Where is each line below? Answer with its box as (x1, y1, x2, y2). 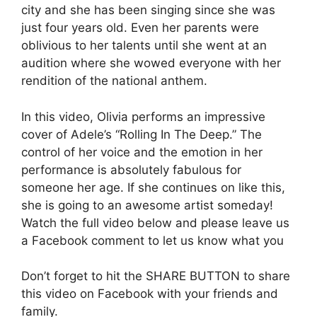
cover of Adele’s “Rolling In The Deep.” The (21, 127, 262, 142)
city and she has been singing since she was (21, 3, 275, 18)
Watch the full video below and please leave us (21, 215, 289, 230)
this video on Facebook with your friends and (21, 287, 278, 301)
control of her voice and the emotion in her (21, 144, 263, 159)
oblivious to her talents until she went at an (21, 38, 267, 53)
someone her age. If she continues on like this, (21, 180, 285, 195)
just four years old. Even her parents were (21, 21, 259, 35)
